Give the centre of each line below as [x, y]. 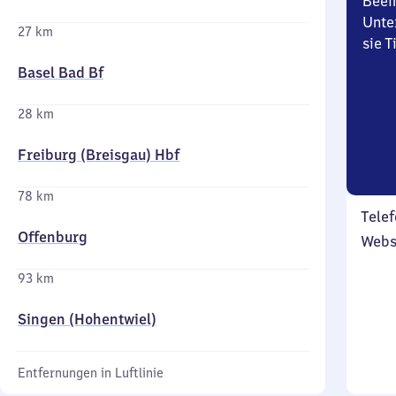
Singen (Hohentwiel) [87, 319]
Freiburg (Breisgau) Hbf [99, 155]
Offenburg [53, 237]
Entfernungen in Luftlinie [91, 373]
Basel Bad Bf [61, 72]
